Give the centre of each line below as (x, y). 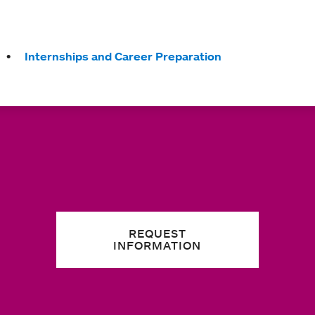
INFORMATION (157, 245)
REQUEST (157, 233)
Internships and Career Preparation (123, 56)
